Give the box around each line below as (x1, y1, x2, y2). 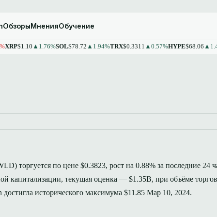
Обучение (58, 22, 94, 31)
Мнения (30, 22, 59, 31)
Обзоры (2, 22, 31, 31)
